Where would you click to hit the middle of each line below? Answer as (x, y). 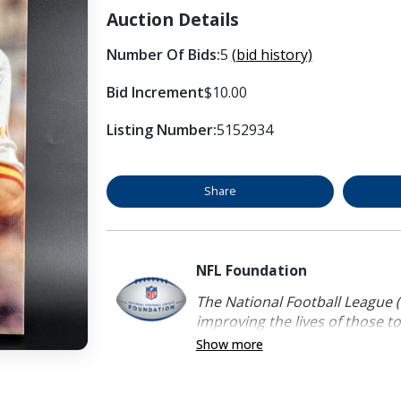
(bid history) (272, 54)
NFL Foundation (251, 270)
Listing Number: (161, 129)
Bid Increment (155, 92)
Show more (229, 344)
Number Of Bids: (163, 54)
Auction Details (172, 19)
